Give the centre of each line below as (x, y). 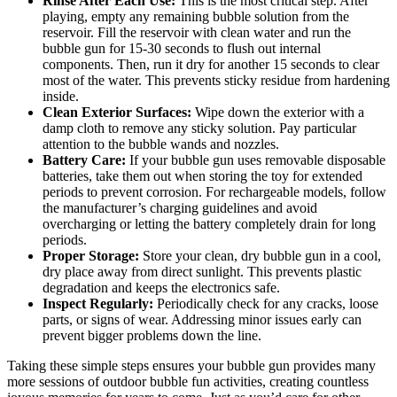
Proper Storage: (91, 256)
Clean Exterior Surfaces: (117, 113)
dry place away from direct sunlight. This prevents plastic (202, 272)
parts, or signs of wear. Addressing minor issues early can (202, 320)
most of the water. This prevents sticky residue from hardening (216, 81)
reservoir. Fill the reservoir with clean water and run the (197, 33)
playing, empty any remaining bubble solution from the (196, 17)
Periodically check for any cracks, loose (266, 304)
